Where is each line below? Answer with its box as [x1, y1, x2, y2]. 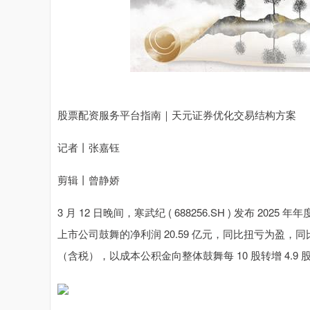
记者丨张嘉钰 [57, 140, 120, 154]
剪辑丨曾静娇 [57, 172, 120, 187]
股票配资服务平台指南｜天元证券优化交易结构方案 [57, 107, 296, 122]
